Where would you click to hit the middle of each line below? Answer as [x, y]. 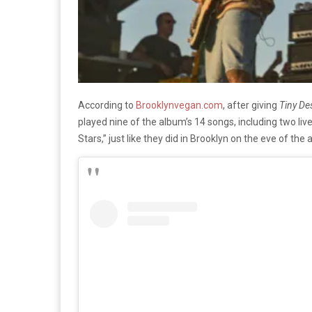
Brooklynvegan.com [179, 106]
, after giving [251, 106]
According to [107, 106]
